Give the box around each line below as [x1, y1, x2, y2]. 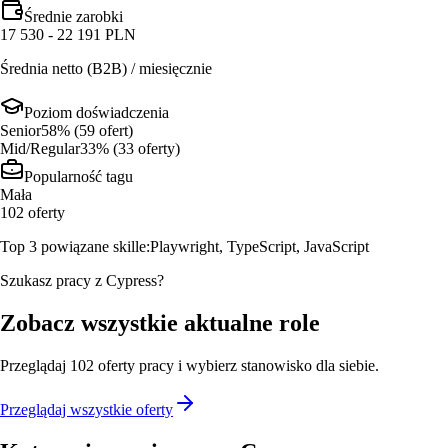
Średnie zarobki [24, 7, 123, 25]
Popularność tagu [24, 167, 133, 185]
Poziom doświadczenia [24, 103, 169, 121]
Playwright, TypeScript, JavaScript [150, 237, 369, 255]
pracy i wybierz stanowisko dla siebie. [135, 356, 379, 374]
